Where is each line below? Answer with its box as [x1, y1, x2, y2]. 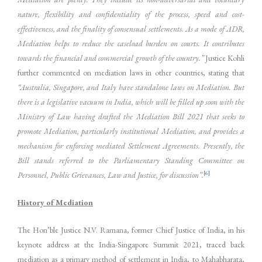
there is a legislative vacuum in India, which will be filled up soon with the [18, 96, 244, 108]
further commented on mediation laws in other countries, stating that [18, 67, 244, 78]
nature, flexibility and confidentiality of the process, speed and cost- [18, 9, 244, 20]
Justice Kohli [205, 53, 245, 64]
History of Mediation [18, 197, 93, 208]
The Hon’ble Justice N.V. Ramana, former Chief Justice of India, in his [18, 225, 244, 236]
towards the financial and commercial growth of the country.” [18, 53, 205, 64]
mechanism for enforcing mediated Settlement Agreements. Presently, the [18, 140, 244, 151]
